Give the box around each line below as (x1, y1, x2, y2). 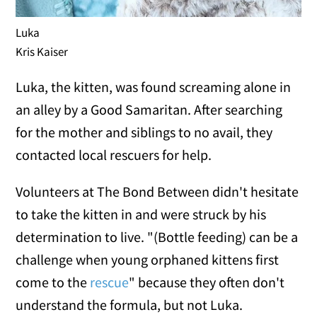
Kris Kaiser (16, 44, 69, 60)
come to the (16, 273, 91, 292)
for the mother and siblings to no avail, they (16, 123, 273, 142)
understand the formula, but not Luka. (16, 296, 243, 314)
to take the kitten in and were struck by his (16, 205, 267, 224)
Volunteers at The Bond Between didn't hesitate (16, 183, 299, 201)
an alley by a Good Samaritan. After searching (16, 100, 283, 119)
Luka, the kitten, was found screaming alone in (16, 78, 292, 96)
